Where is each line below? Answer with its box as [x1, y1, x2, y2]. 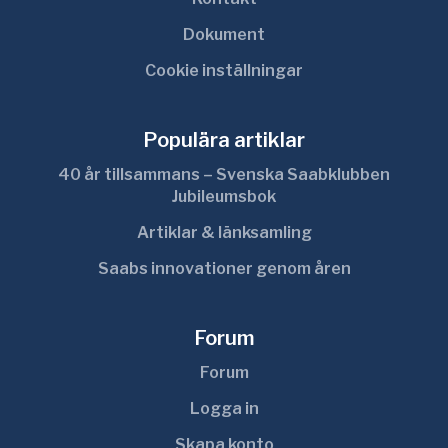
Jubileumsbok [172, 187, 276, 206]
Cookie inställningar [145, 61, 303, 80]
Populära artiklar [143, 128, 305, 152]
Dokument [183, 25, 265, 44]
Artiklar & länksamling [136, 223, 312, 242]
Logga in [189, 399, 259, 418]
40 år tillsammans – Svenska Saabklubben [58, 165, 390, 184]
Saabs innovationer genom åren [97, 259, 351, 278]
